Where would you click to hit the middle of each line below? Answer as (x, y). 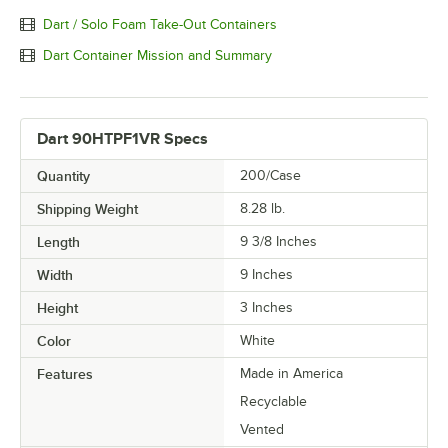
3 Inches (266, 308)
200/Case (270, 176)
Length (58, 242)
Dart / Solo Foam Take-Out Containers (160, 24)
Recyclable (273, 402)
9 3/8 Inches (278, 242)
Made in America (291, 374)
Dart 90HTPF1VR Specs (122, 139)
